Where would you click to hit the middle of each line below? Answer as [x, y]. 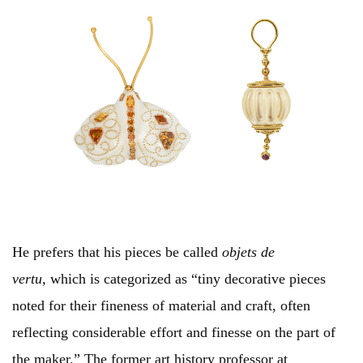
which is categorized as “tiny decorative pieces [188, 279]
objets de [248, 252]
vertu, [31, 279]
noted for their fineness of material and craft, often [161, 306]
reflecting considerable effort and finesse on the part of [174, 333]
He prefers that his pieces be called [117, 252]
